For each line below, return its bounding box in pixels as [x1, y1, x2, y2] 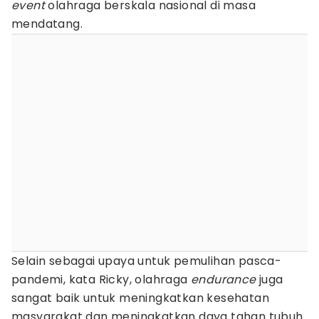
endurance [191, 271, 256, 288]
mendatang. [11, 16, 83, 32]
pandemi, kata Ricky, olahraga [11, 271, 191, 288]
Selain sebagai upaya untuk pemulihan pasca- [11, 253, 282, 269]
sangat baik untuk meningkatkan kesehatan [11, 290, 269, 306]
